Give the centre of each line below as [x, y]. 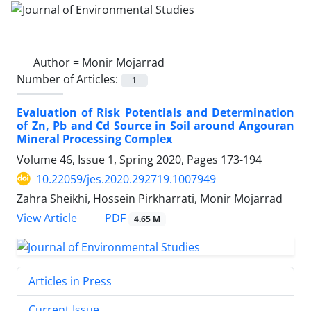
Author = [58, 62]
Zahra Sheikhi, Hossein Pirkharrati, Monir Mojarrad [150, 198]
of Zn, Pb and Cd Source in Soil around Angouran [155, 125]
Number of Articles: [69, 79]
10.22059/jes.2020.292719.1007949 [126, 179]
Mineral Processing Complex [94, 138]
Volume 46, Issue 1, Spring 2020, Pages [119, 159]
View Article [47, 218]
